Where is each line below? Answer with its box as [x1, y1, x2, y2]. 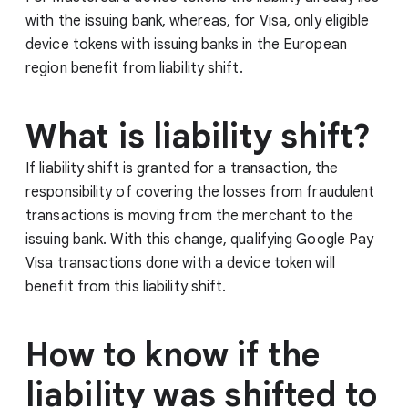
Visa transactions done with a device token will [25, 253, 335, 272]
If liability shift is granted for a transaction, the [25, 158, 339, 178]
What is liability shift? [25, 115, 372, 157]
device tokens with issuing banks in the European [25, 35, 347, 54]
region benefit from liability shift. [25, 58, 243, 77]
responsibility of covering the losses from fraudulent [25, 182, 375, 201]
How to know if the [25, 333, 321, 375]
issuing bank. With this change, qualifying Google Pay [25, 229, 374, 249]
